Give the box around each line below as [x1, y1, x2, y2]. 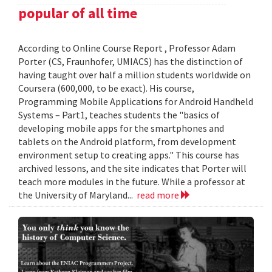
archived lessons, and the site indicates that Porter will [18, 162, 246, 175]
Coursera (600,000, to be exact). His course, [18, 82, 194, 95]
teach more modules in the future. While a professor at [18, 175, 245, 188]
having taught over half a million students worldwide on [18, 69, 251, 81]
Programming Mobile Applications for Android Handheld [18, 95, 253, 108]
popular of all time [18, 4, 137, 23]
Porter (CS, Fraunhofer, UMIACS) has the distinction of [18, 55, 243, 68]
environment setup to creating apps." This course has [18, 149, 239, 161]
